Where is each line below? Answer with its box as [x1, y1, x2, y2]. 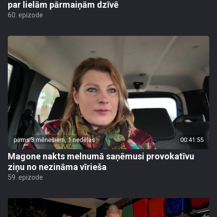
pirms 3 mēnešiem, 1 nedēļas [14, 136, 95, 143]
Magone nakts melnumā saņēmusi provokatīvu [8, 151, 194, 161]
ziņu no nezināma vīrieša [8, 162, 107, 172]
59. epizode [8, 173, 43, 181]
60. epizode [8, 11, 43, 19]
